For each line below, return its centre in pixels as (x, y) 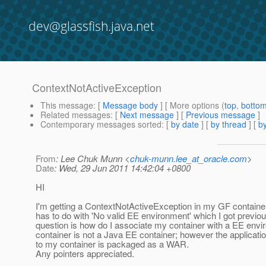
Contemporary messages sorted (101, 124)
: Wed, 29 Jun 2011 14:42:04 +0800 (122, 168)
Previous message (221, 115)
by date (185, 124)
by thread (229, 124)
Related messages (75, 115)
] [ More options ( (191, 105)
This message (67, 105)
